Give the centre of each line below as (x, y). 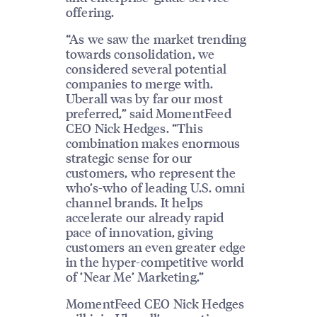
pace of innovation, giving (139, 232)
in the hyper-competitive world (155, 262)
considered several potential (146, 69)
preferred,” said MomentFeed (148, 113)
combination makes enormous (153, 143)
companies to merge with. (139, 83)
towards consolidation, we (140, 54)
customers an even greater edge (156, 247)
